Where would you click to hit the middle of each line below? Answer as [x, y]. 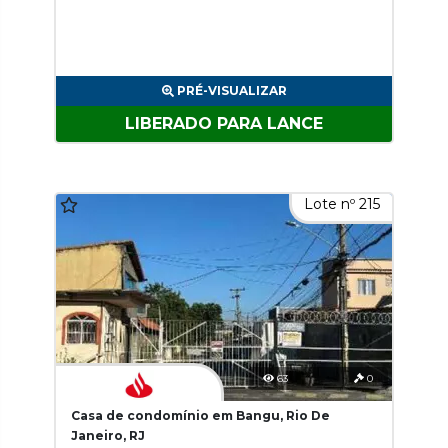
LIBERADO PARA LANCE [224, 123]
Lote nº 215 [342, 204]
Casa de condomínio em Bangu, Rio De [200, 415]
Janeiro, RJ [108, 435]
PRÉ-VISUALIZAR [231, 90]
